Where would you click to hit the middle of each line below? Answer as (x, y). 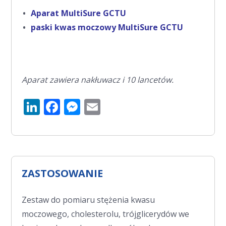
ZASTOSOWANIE (63, 173)
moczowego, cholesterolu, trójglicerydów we (106, 214)
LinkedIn (73, 106)
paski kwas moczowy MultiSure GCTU (107, 27)
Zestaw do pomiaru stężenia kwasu (89, 200)
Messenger (122, 106)
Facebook (96, 106)
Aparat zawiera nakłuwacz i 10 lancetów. (98, 79)
